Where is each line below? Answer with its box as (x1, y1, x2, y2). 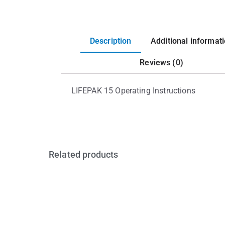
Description (89, 36, 132, 46)
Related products (49, 149, 119, 160)
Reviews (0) (140, 58, 183, 68)
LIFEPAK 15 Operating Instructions (71, 86, 195, 96)
